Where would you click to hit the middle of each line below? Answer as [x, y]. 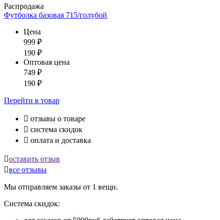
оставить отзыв [34, 159]
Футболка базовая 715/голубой [55, 15]
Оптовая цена [47, 62]
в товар [47, 100]
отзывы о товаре [57, 118]
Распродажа [24, 6]
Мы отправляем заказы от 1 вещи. [61, 187]
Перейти [19, 100]
